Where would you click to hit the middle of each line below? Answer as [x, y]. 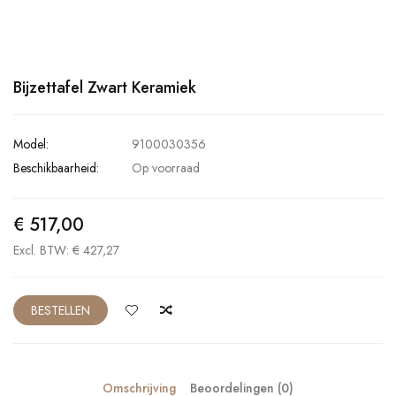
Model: [31, 144]
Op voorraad [164, 168]
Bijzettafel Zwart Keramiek [105, 87]
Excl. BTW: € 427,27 [66, 250]
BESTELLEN [61, 310]
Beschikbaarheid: [56, 168]
